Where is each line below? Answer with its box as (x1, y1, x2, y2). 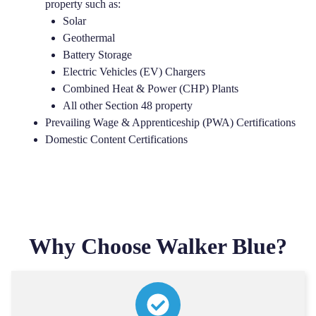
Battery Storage (62, 49, 132, 61)
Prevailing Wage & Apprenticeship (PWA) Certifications (45, 116, 296, 128)
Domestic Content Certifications (45, 133, 188, 145)
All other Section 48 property (62, 99, 193, 111)
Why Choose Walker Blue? (29, 233, 287, 260)
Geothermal (62, 32, 115, 44)
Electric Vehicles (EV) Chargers (62, 66, 205, 78)
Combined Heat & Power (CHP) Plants (62, 83, 238, 95)
